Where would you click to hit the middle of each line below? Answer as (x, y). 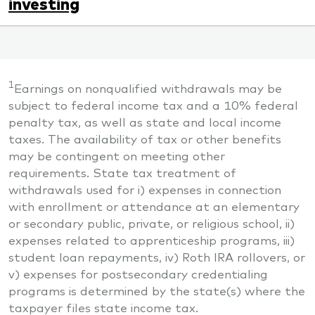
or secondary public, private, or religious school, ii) (152, 223)
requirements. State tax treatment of (122, 172)
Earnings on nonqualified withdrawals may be (148, 88)
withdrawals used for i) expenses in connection (145, 189)
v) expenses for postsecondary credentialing (138, 274)
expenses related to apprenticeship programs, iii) (152, 240)
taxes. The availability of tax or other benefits (145, 139)
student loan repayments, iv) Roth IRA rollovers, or (157, 257)
